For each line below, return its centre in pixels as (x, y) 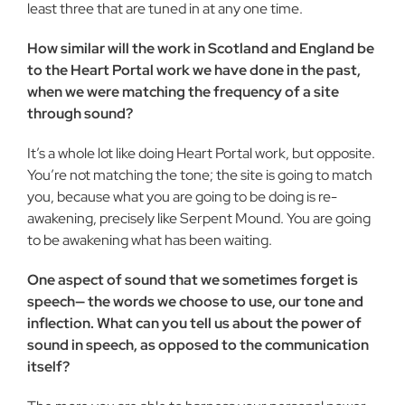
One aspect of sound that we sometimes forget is (193, 280)
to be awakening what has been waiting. (150, 240)
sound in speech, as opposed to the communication (198, 345)
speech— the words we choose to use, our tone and (195, 301)
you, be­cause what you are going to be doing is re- (182, 197)
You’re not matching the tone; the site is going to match (200, 175)
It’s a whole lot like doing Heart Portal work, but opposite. (201, 153)
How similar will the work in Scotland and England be (201, 48)
